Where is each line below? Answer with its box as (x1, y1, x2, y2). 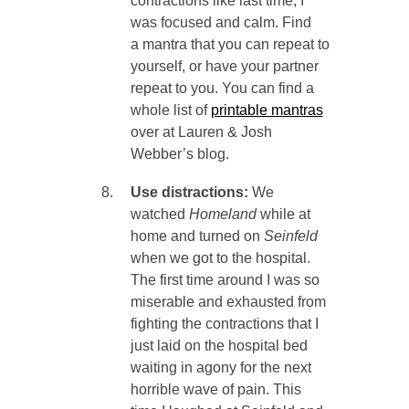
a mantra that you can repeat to (130, 37, 330, 53)
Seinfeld (263, 228, 318, 245)
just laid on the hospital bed (130, 338, 308, 354)
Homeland (188, 206, 257, 223)
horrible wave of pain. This (130, 382, 301, 398)
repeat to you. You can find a (130, 80, 314, 97)
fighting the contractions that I (130, 316, 319, 332)
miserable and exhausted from (130, 294, 326, 310)
